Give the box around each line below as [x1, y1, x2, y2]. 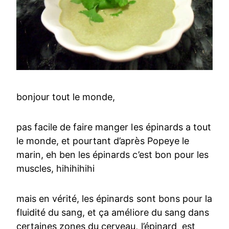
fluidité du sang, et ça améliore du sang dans [16, 207, 209, 218]
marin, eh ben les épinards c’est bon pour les [16, 149, 209, 160]
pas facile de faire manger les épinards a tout [16, 121, 211, 132]
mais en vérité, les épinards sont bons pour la [16, 193, 212, 204]
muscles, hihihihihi [16, 163, 95, 174]
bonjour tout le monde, [16, 91, 116, 102]
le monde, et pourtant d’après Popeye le [16, 135, 189, 146]
